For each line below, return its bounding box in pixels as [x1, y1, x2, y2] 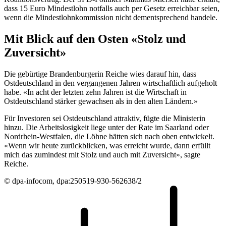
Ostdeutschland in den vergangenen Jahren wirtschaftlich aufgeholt [4, 78, 217, 87]
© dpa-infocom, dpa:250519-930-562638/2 [4, 176, 142, 185]
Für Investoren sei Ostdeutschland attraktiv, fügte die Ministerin [4, 114, 205, 123]
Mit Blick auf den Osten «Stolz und [4, 32, 186, 45]
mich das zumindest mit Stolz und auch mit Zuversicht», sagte [4, 150, 200, 159]
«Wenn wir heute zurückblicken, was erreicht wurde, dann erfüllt [4, 141, 210, 150]
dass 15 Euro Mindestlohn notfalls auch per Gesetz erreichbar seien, [4, 4, 219, 13]
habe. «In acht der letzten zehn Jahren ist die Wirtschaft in [4, 87, 187, 96]
